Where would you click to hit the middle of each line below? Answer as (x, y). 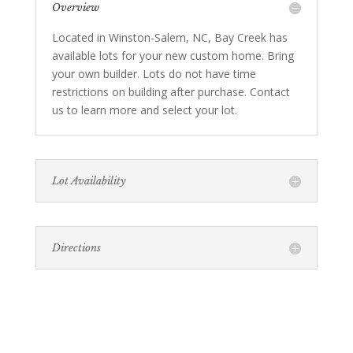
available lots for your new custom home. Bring (173, 56)
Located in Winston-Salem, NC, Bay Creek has (169, 38)
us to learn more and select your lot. (144, 110)
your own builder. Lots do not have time (154, 74)
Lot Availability (89, 181)
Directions (76, 248)
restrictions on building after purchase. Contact (171, 92)
